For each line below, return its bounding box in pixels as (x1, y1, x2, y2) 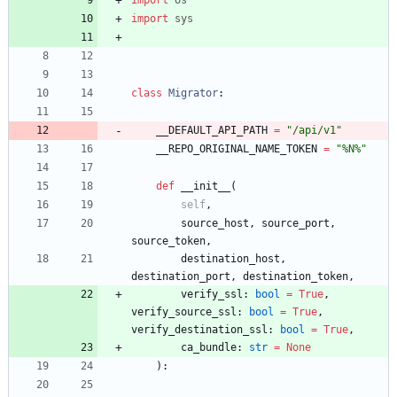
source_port (261, 216, 330, 230)
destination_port (131, 269, 230, 283)
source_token (131, 234, 206, 247)
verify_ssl (181, 287, 243, 300)
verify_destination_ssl (131, 323, 268, 336)
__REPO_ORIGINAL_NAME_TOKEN (156, 142, 317, 155)
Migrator (168, 86, 218, 99)
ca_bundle (181, 340, 237, 354)
